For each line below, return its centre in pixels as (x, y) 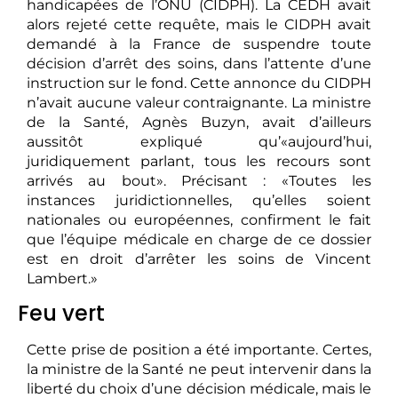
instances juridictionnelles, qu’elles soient (199, 201)
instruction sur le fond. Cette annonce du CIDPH (199, 84)
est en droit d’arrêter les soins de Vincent (199, 259)
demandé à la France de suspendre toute (199, 44)
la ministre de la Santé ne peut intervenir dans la (199, 370)
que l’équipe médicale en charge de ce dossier (199, 240)
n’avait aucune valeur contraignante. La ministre (199, 103)
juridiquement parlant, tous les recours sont (199, 162)
